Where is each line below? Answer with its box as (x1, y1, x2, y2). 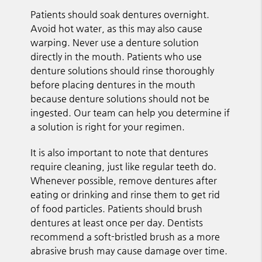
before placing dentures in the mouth (30, 78, 196, 90)
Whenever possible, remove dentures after (30, 174, 218, 186)
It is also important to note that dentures (30, 146, 209, 158)
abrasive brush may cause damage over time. (30, 244, 228, 256)
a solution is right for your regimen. (30, 120, 185, 132)
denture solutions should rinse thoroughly (30, 64, 215, 76)
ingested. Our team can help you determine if (30, 106, 230, 118)
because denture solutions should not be (30, 92, 210, 104)
